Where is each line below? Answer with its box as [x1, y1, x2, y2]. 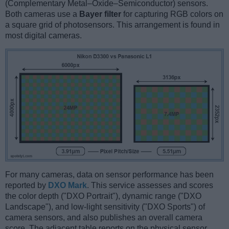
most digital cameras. [5, 31, 82, 40]
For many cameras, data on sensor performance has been [5, 170, 214, 179]
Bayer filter [79, 10, 121, 19]
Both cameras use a [5, 10, 79, 19]
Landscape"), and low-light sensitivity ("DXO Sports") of [5, 202, 205, 211]
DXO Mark [48, 180, 87, 190]
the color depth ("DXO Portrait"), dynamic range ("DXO [5, 191, 201, 200]
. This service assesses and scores [87, 180, 213, 190]
